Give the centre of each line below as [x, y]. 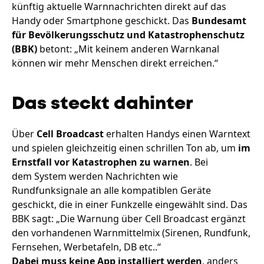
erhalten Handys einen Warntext [178, 133]
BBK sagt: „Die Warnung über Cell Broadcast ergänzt [129, 218]
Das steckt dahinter [103, 104]
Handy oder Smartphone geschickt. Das [102, 20]
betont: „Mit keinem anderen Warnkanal [128, 49]
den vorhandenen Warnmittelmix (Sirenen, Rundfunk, [131, 232]
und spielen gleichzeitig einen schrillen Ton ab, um [124, 148]
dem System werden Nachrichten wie [95, 176]
